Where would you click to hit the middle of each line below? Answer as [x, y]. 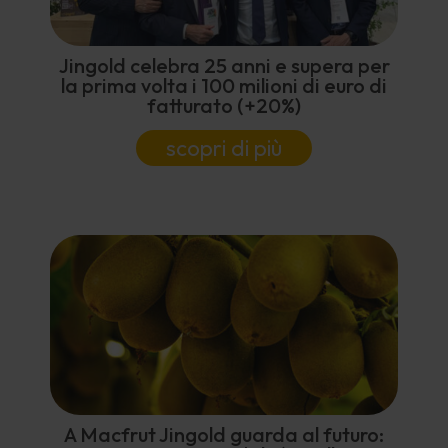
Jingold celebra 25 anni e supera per [224, 65]
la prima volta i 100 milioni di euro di [224, 85]
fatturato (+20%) [224, 105]
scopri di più [224, 147]
